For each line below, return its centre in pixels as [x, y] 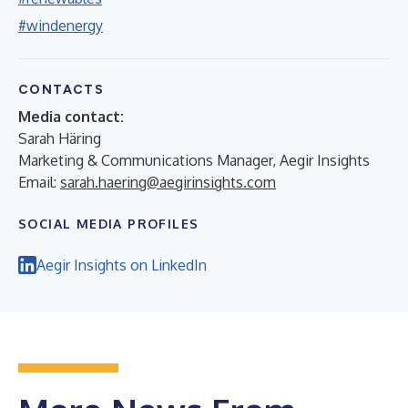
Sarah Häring [60, 138]
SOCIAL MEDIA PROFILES [109, 223]
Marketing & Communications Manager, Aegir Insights [194, 160]
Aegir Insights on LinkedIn [122, 265]
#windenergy [61, 25]
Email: [39, 182]
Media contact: [71, 116]
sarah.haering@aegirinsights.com [168, 182]
